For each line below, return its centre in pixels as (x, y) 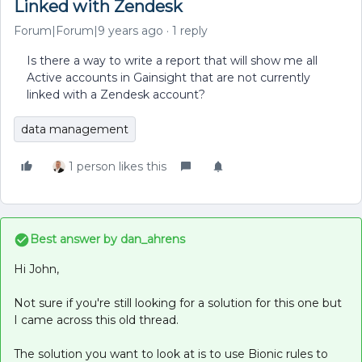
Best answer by (74, 239)
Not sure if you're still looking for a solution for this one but (178, 303)
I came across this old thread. (96, 320)
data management (75, 129)
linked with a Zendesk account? (116, 95)
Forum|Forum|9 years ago (88, 31)
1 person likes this (118, 166)
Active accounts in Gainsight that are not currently (168, 78)
